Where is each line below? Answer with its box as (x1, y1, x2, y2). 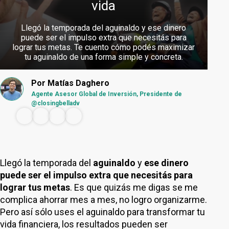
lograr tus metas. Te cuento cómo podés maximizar (12, 42, 195, 52)
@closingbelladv (31, 100, 80, 107)
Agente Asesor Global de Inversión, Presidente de (31, 90, 182, 98)
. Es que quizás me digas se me (70, 182, 198, 193)
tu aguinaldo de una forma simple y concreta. (24, 52, 183, 62)
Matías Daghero (48, 78, 109, 88)
